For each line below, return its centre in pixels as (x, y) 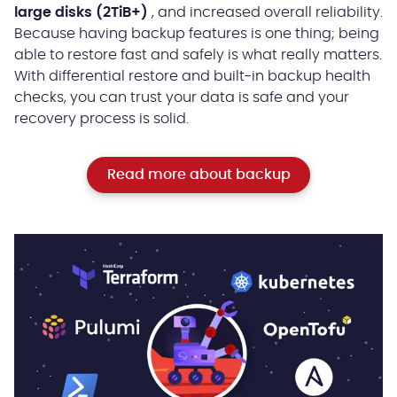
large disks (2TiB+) (81, 13)
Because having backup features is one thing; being (197, 34)
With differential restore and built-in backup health (192, 77)
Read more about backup (198, 175)
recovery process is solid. (101, 119)
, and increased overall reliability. (265, 13)
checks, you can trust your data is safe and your (182, 98)
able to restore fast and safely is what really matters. (198, 55)
